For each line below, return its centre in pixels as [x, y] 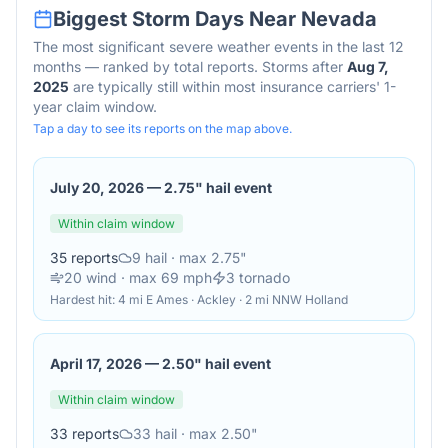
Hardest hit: [84, 299]
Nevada [339, 19]
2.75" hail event [218, 187]
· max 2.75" [207, 257]
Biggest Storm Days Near [177, 19]
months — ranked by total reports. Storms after [188, 66]
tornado [262, 277]
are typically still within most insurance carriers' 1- [232, 86]
